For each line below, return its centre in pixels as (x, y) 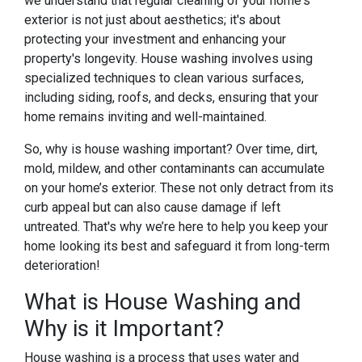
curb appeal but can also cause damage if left (152, 207)
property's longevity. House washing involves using (168, 59)
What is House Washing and (163, 302)
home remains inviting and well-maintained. (145, 117)
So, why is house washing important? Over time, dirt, (171, 149)
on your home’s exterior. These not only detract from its (179, 188)
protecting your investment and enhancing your (155, 39)
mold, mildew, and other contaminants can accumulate (175, 168)
